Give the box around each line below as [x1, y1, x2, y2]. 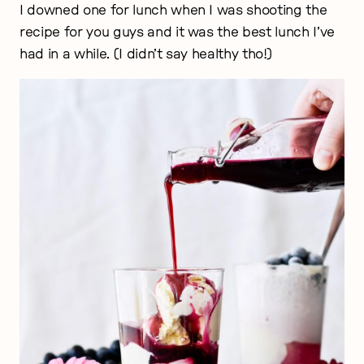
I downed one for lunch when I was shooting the [19, 2, 327, 17]
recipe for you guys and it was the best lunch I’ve [19, 24, 336, 39]
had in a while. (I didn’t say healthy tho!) [19, 46, 272, 61]
